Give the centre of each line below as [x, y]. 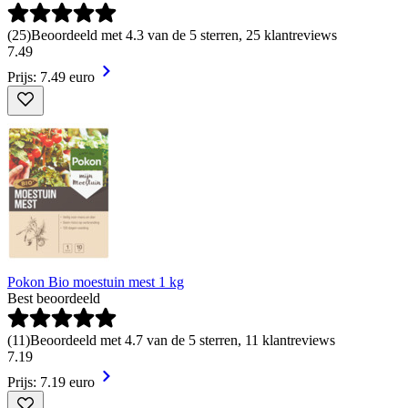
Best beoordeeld [54, 298]
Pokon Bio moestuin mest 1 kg [96, 281]
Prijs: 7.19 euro [51, 382]
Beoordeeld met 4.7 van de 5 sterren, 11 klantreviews [183, 340]
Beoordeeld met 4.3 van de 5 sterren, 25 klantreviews [184, 35]
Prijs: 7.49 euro [51, 76]
